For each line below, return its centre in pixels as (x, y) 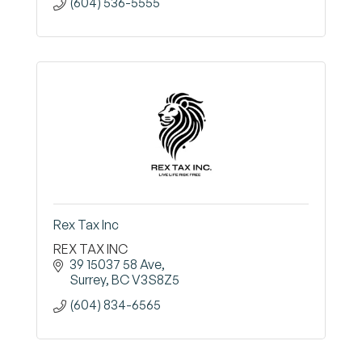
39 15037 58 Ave (116, 264)
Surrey (88, 280)
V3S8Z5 (156, 280)
